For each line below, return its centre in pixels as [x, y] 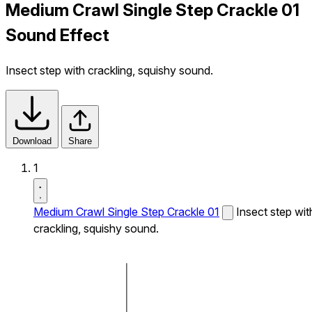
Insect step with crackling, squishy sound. [109, 70]
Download [32, 141]
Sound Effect [57, 35]
